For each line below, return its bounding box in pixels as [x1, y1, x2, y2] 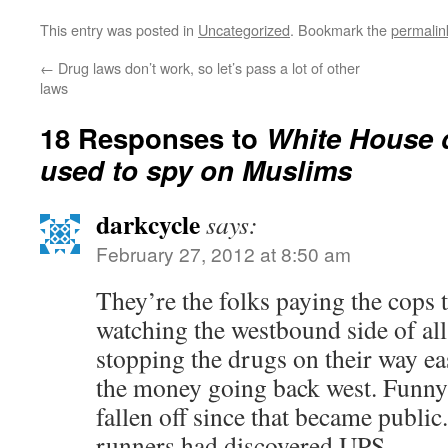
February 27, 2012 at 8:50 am [96, 240, 351, 267]
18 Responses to [40, 118, 266, 157]
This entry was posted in [40, 19, 198, 40]
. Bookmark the [290, 19, 391, 40]
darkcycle [96, 205, 200, 243]
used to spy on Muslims [40, 150, 352, 189]
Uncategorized [198, 19, 290, 40]
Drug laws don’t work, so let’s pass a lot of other [54, 57, 360, 78]
